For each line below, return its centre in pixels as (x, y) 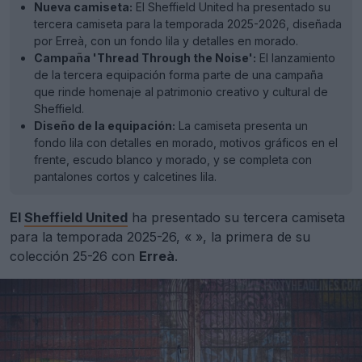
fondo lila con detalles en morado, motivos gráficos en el (186, 143)
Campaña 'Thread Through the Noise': (145, 58)
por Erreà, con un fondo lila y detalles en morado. (166, 41)
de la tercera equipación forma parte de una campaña (179, 75)
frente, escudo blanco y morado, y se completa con (173, 160)
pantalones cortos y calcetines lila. (125, 177)
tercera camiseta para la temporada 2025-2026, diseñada (188, 24)
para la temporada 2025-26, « (103, 237)
